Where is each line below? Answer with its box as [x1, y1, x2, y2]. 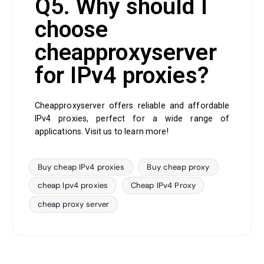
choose [34, 16, 108, 44]
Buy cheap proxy [147, 161, 210, 172]
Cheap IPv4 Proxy [130, 180, 196, 191]
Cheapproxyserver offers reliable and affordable [34, 101, 230, 111]
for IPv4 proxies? [34, 62, 209, 90]
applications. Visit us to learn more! [34, 127, 170, 137]
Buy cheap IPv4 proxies [37, 161, 124, 172]
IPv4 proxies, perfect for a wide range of [34, 114, 230, 124]
